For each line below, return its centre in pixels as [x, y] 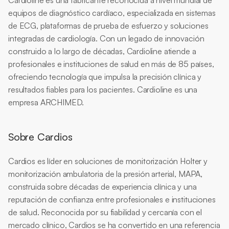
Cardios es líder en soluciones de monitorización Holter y [108, 161]
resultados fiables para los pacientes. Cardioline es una [103, 89]
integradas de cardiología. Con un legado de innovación [106, 38]
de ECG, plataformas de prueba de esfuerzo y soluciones [108, 26]
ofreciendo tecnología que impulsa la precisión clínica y [105, 77]
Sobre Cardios [40, 137]
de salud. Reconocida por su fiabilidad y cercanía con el [105, 212]
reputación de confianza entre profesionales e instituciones [112, 199]
